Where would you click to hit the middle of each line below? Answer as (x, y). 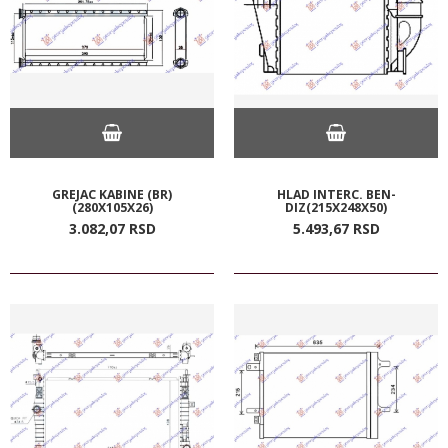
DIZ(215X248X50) (336, 207)
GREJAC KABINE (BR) (112, 194)
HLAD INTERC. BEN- (336, 194)
